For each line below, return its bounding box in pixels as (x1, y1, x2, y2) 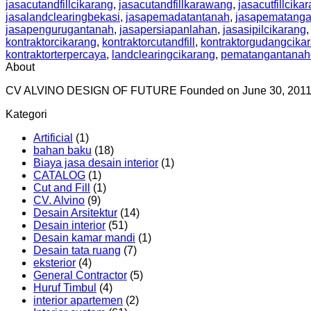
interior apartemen (33, 294, 123, 307)
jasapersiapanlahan (119, 24, 217, 36)
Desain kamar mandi (33, 232, 135, 244)
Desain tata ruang (33, 244, 121, 257)
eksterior (33, 257, 76, 269)
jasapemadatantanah (126, 11, 230, 24)
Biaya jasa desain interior (33, 157, 158, 169)
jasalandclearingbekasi (6, 11, 120, 24)
